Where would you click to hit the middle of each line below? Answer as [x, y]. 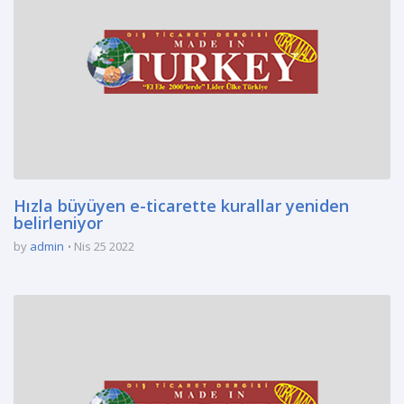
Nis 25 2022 [104, 246]
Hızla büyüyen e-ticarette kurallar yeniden [181, 206]
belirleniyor [58, 223]
